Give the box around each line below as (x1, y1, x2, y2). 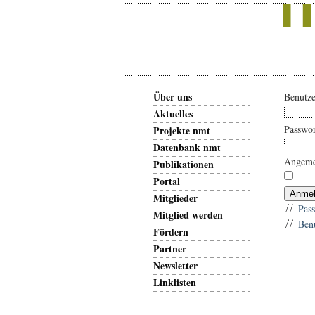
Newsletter (153, 258, 198, 273)
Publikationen (153, 157, 214, 172)
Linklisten (153, 275, 196, 290)
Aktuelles (153, 106, 193, 121)
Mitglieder (153, 191, 198, 205)
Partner (153, 241, 186, 256)
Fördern (153, 224, 188, 239)
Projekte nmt (153, 123, 210, 138)
